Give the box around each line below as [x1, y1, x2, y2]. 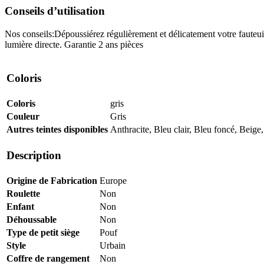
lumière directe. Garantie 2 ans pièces [5, 39, 143, 49]
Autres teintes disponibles [6, 124, 108, 134]
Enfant [6, 201, 34, 212]
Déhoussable [6, 214, 57, 225]
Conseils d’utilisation [5, 4, 105, 17]
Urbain [100, 240, 126, 250]
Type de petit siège [6, 227, 80, 237]
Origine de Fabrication [6, 175, 97, 186]
